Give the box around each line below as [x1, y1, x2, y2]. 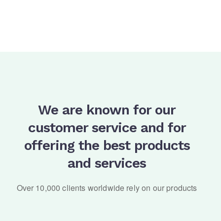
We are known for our [38, 102, 176, 118]
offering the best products [24, 137, 190, 153]
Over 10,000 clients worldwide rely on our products [16, 182, 197, 193]
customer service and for [28, 119, 185, 136]
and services [68, 155, 146, 171]
